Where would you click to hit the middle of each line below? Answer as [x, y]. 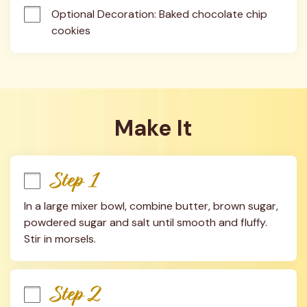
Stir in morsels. [60, 239]
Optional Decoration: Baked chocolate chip [159, 14]
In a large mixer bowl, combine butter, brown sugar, [151, 206]
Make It [153, 128]
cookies [71, 30]
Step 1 [75, 181]
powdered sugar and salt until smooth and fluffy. [146, 222]
